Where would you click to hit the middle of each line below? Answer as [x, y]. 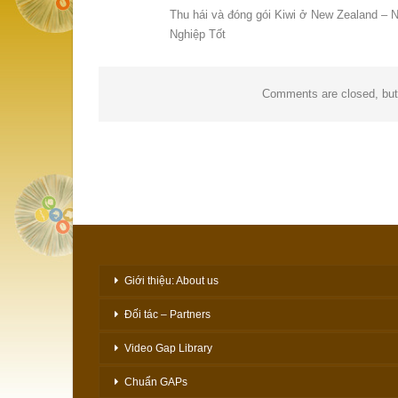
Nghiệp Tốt [198, 34]
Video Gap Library [168, 349]
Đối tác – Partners [167, 315]
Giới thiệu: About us [171, 281]
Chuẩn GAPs [156, 382]
